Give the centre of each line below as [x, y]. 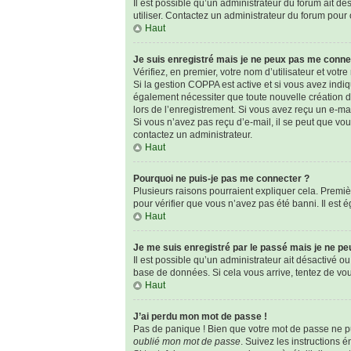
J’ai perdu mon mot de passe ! [200, 317]
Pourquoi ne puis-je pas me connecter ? [221, 179]
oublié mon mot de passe [187, 342]
